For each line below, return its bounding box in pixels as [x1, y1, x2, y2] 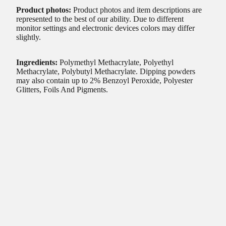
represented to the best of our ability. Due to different [16, 15, 184, 24]
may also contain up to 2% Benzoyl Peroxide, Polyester [16, 76, 193, 85]
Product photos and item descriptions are [73, 6, 202, 15]
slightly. [16, 33, 41, 42]
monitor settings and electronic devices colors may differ [16, 24, 195, 33]
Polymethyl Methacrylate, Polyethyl [60, 58, 174, 67]
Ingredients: [16, 58, 58, 67]
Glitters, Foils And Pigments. [16, 85, 110, 94]
